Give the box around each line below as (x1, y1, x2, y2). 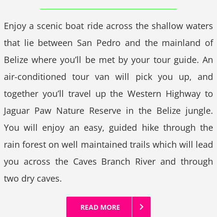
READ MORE (80, 202, 120, 212)
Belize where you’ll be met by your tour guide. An (3, 53, 214, 65)
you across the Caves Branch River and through (3, 155, 214, 167)
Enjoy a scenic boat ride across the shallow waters (3, 19, 214, 31)
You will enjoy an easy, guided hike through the (3, 121, 214, 133)
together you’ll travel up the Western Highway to (3, 87, 214, 99)
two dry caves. (3, 172, 62, 184)
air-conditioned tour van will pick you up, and (3, 70, 214, 82)
